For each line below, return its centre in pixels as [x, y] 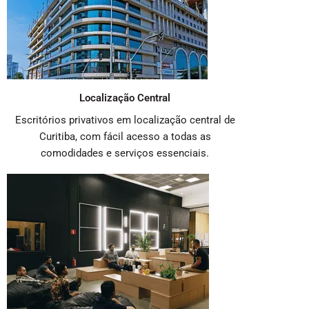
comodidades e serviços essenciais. [125, 153]
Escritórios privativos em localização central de [125, 120]
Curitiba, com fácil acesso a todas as [125, 137]
